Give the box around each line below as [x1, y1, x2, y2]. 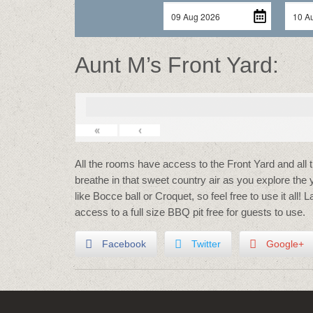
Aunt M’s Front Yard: [75, 52, 279, 78]
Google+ [266, 238, 304, 249]
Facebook [102, 238, 146, 249]
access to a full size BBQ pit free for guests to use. [75, 206, 305, 218]
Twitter [191, 238, 221, 249]
